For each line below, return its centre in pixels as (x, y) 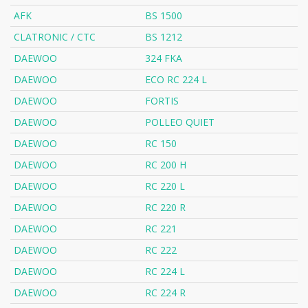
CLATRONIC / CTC (55, 37)
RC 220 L (165, 186)
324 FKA (164, 58)
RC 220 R (165, 208)
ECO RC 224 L (176, 80)
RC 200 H (166, 165)
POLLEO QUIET (180, 122)
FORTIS (162, 101)
